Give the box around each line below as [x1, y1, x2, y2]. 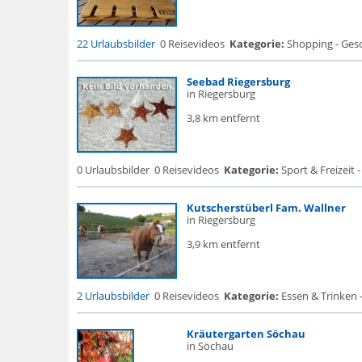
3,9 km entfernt [186, 237, 260, 251]
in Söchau [186, 339, 234, 353]
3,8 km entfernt [186, 111, 260, 125]
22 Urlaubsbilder [76, 36, 155, 51]
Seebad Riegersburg [186, 74, 290, 89]
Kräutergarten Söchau [186, 326, 305, 341]
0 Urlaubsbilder [76, 162, 149, 177]
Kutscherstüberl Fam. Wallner [186, 200, 346, 215]
